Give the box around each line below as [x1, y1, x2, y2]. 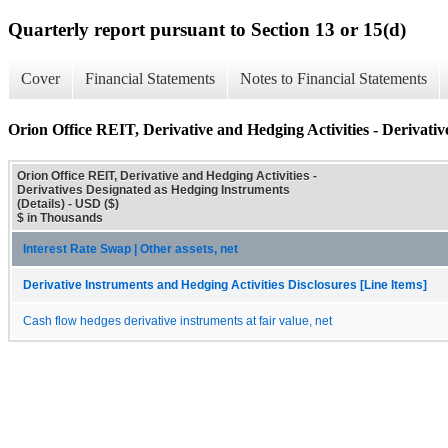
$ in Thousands [17, 210, 103, 225]
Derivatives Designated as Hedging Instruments [17, 182, 290, 197]
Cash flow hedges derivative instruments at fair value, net [23, 314, 332, 327]
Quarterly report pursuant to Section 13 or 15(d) [8, 18, 406, 40]
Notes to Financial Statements [240, 70, 427, 88]
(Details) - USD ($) [17, 196, 119, 211]
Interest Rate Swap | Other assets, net [23, 242, 238, 255]
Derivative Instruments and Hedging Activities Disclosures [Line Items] [23, 278, 427, 291]
